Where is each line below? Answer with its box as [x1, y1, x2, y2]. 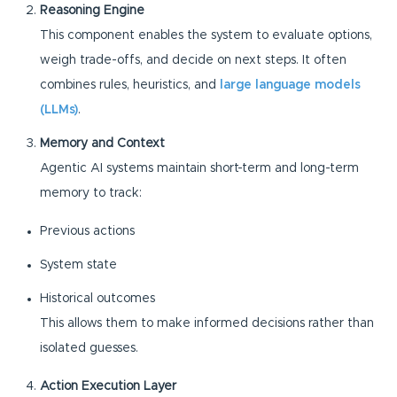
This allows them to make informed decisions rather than [40, 316, 374, 330]
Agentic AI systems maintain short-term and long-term [40, 161, 359, 175]
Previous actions [40, 224, 135, 237]
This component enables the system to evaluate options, [40, 28, 372, 42]
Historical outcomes [40, 292, 155, 305]
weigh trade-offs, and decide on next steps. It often [40, 53, 346, 66]
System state [40, 258, 117, 271]
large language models [220, 78, 361, 91]
